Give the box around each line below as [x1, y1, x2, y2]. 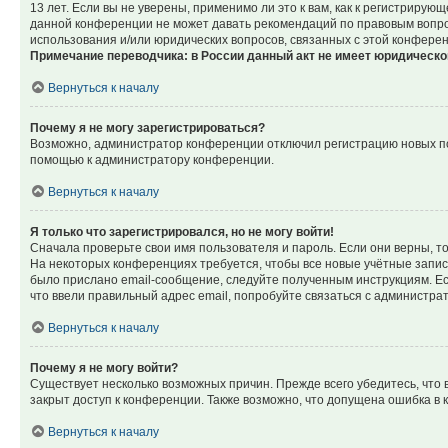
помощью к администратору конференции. [30, 153, 274, 167]
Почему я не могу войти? [30, 361, 178, 375]
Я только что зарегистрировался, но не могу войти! [30, 225, 334, 239]
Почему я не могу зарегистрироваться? [30, 121, 265, 135]
